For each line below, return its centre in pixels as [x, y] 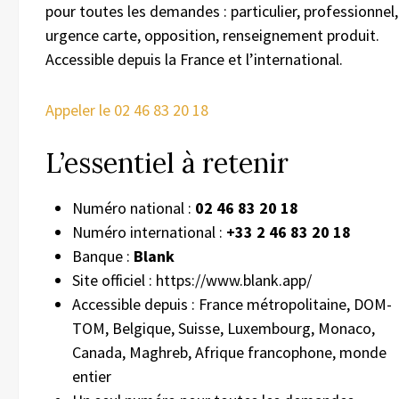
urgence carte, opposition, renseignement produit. [212, 36]
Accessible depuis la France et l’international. [194, 60]
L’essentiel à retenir [167, 163]
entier [92, 377]
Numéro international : [149, 232]
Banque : [103, 256]
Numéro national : [134, 208]
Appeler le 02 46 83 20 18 [127, 110]
